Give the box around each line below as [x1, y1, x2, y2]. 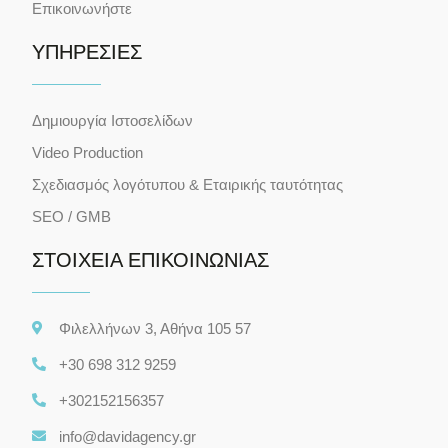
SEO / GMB [32, 207, 112, 225]
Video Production [32, 143, 144, 161]
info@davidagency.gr [58, 427, 196, 445]
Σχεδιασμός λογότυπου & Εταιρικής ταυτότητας [32, 175, 344, 193]
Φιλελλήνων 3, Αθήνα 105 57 [58, 319, 251, 337]
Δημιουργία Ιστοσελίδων [32, 111, 194, 129]
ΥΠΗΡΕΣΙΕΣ [32, 40, 143, 63]
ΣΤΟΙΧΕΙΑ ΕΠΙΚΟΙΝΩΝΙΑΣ [32, 248, 270, 271]
